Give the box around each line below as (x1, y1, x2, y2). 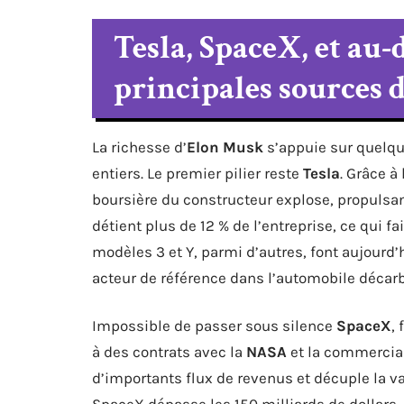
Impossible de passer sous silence (92, 316, 336, 335)
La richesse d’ (92, 137, 187, 156)
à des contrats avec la (92, 342, 246, 361)
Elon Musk (187, 137, 263, 156)
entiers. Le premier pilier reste (92, 163, 303, 182)
